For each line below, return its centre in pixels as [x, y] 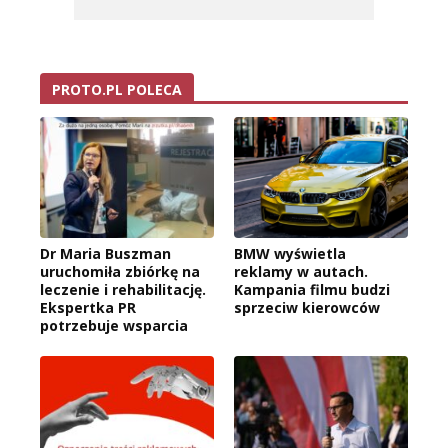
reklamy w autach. [301, 272]
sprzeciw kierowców [307, 308]
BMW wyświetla [290, 254]
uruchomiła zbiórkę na [120, 272]
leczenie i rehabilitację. [123, 290]
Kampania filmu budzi [312, 290]
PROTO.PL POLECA [117, 89]
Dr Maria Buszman [105, 254]
